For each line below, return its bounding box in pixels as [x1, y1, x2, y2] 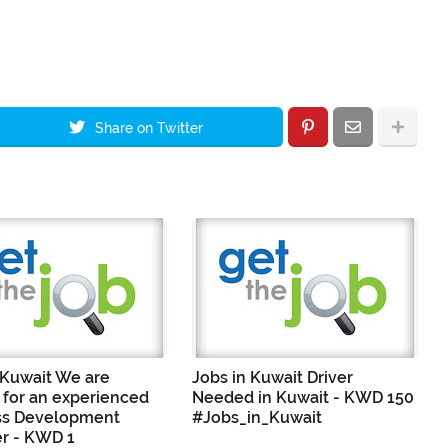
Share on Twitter [95, 119, 203, 136]
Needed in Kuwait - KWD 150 [192, 387, 414, 407]
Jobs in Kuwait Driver [192, 367, 353, 387]
